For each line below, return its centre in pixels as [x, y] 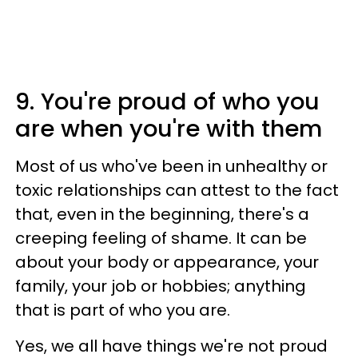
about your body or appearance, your [167, 262]
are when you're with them [169, 129]
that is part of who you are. [123, 310]
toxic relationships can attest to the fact [177, 190]
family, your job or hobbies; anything [161, 286]
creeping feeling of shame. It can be [161, 238]
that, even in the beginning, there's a [162, 214]
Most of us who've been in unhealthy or [171, 166]
